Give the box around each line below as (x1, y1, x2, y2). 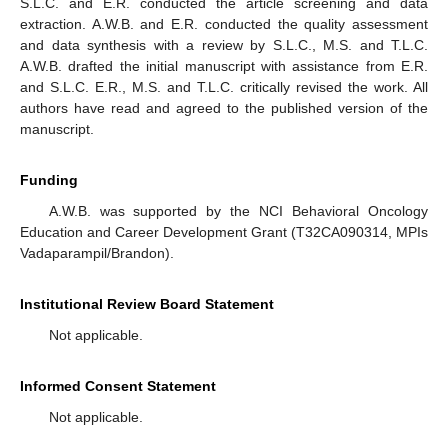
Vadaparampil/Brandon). (20, 245, 174, 262)
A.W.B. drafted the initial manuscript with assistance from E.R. (20, 58, 428, 75)
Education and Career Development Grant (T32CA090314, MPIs (20, 224, 428, 241)
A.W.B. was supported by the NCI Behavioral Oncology (48, 203, 428, 220)
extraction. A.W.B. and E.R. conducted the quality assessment (20, 16, 428, 33)
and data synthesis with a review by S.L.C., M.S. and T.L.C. (20, 37, 428, 54)
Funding (20, 172, 78, 189)
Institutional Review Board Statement (20, 296, 274, 313)
